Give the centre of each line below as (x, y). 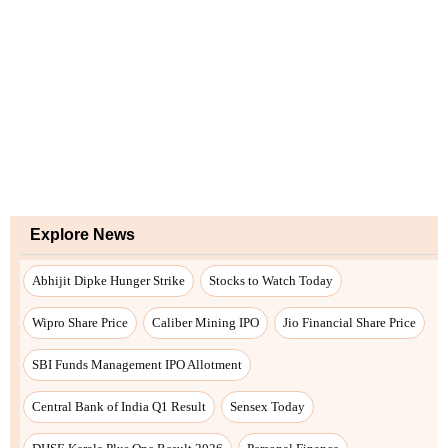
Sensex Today (267, 406)
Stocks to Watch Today (271, 280)
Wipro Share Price (80, 322)
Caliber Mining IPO (205, 322)
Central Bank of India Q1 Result (119, 406)
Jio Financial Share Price (349, 322)
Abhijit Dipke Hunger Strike (108, 280)
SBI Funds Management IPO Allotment (137, 364)
